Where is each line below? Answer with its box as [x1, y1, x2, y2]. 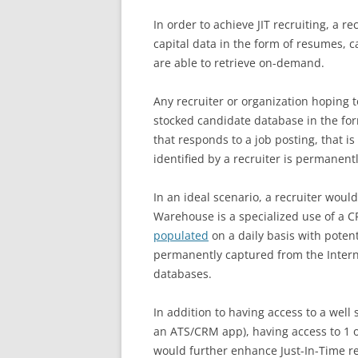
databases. [153, 266, 212, 281]
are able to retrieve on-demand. [153, 55, 324, 70]
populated [153, 228, 209, 243]
